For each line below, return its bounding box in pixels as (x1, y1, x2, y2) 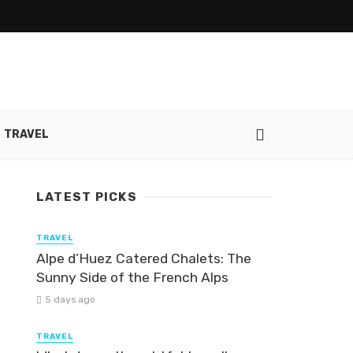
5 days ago (44, 293, 95, 305)
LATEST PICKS (36, 190, 137, 205)
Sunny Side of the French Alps (36, 269, 229, 285)
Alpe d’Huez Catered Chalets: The (36, 250, 251, 266)
